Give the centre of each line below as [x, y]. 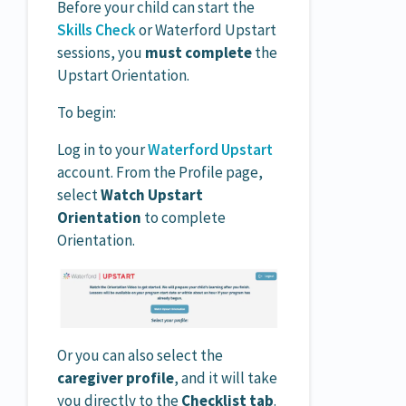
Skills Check [97, 29]
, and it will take [226, 377]
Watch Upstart [152, 194]
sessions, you [101, 52]
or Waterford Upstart [206, 29]
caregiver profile [116, 377]
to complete [184, 217]
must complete [198, 52]
